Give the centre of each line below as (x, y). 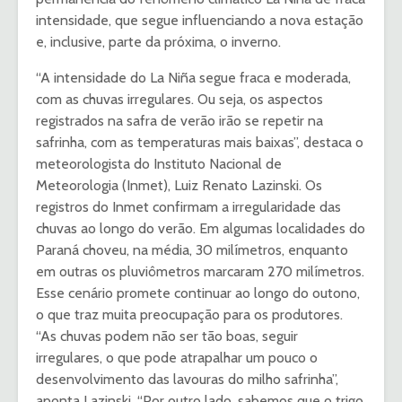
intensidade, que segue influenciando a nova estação (200, 21)
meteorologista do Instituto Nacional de (159, 164)
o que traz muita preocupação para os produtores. (189, 315)
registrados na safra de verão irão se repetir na (179, 121)
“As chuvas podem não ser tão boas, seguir (167, 336)
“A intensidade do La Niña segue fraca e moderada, (193, 78)
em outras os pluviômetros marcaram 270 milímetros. (200, 272)
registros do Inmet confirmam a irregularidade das (188, 207)
